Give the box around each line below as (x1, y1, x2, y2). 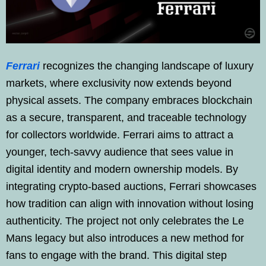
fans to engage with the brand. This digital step (6, 249, 227, 261)
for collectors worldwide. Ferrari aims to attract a (6, 128, 233, 141)
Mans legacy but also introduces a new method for (6, 232, 244, 244)
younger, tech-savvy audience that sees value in (6, 145, 233, 158)
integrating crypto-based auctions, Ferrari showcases (6, 180, 256, 192)
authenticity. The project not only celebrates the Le (6, 214, 244, 227)
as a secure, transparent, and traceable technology (6, 111, 246, 123)
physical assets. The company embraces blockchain (6, 94, 252, 106)
